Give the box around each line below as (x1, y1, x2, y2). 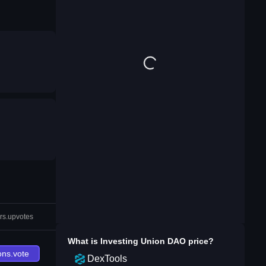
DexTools (87, 254, 127, 264)
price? (186, 236, 214, 246)
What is (68, 236, 100, 246)
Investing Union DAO (100, 236, 186, 246)
